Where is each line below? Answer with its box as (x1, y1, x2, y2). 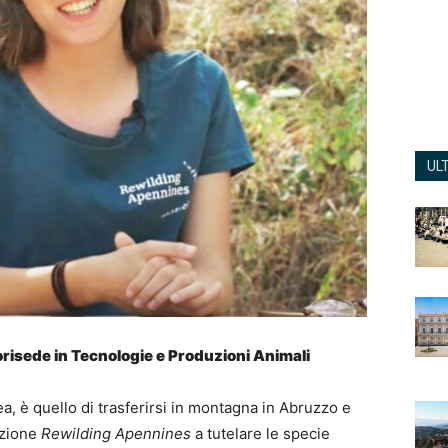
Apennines (115, 424, 191, 444)
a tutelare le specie (191, 424, 330, 444)
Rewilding (41, 424, 111, 444)
